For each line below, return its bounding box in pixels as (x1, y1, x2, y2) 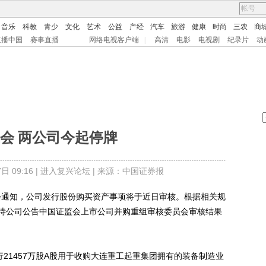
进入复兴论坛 (40, 166, 90, 176)
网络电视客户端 (89, 36, 139, 44)
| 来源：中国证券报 (90, 166, 164, 176)
